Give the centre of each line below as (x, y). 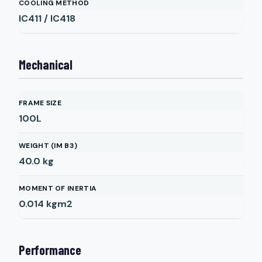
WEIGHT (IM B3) (48, 146)
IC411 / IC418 (47, 18)
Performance (50, 250)
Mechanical (46, 64)
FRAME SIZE (40, 103)
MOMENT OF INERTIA (58, 188)
